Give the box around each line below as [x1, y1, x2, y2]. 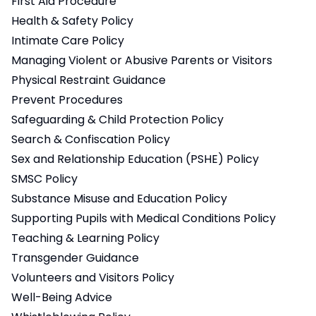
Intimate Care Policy [11, 32, 124, 49]
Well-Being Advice [11, 289, 112, 306]
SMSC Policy [11, 171, 78, 188]
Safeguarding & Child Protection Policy [11, 111, 224, 128]
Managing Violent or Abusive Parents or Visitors [11, 52, 272, 69]
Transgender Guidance [11, 250, 139, 267]
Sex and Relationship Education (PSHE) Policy [11, 151, 259, 168]
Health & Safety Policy [11, 13, 133, 30]
